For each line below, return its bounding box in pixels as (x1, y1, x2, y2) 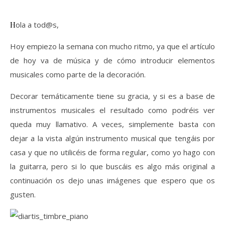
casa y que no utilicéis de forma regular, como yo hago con (10, 147, 215, 157)
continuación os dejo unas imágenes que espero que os (10, 175, 215, 185)
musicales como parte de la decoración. (10, 69, 146, 79)
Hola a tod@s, (16, 20, 59, 30)
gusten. (10, 189, 36, 199)
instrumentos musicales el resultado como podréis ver (10, 105, 215, 115)
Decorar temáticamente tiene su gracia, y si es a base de (10, 91, 215, 101)
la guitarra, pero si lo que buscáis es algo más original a (10, 161, 215, 171)
